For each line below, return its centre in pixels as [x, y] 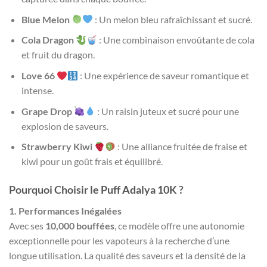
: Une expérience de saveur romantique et [164, 76]
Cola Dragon [47, 40]
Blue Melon [45, 19]
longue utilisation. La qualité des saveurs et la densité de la [127, 256]
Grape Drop [46, 111]
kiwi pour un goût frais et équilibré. [92, 162]
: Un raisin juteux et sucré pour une [167, 111]
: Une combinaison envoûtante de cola [176, 40]
